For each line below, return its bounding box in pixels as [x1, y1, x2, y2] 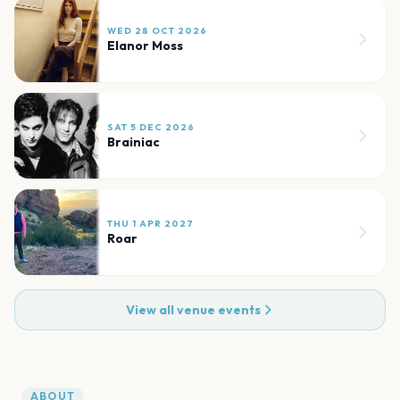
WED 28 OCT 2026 [107, 24, 207, 37]
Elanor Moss [107, 37, 183, 54]
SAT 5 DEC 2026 [107, 121, 195, 133]
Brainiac [107, 133, 160, 150]
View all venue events [125, 301, 261, 318]
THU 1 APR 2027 [107, 217, 194, 229]
